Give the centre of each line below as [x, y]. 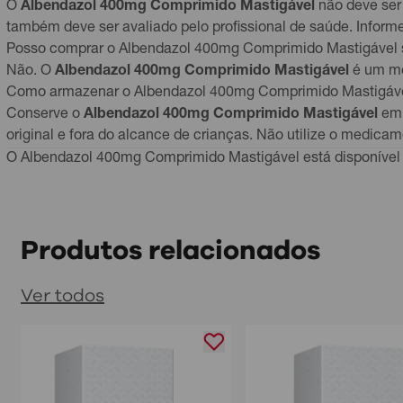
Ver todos [63, 296]
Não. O [31, 72]
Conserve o [45, 115]
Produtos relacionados [170, 251]
